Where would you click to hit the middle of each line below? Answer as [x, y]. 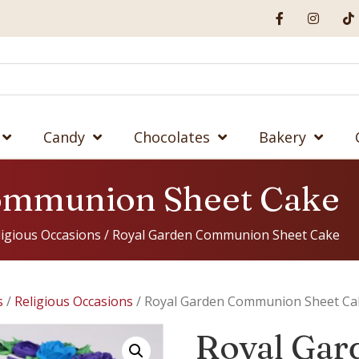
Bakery [282, 137]
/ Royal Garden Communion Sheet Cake [220, 235]
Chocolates [172, 137]
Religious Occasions [74, 301]
